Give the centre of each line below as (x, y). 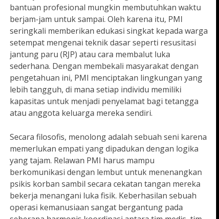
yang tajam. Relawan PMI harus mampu (82, 161)
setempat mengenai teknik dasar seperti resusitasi (103, 43)
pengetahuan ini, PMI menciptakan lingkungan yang (106, 78)
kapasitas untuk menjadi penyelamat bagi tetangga (104, 101)
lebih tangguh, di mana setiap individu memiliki (96, 90)
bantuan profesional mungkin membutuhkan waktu (105, 8)
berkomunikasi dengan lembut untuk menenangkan (106, 172)
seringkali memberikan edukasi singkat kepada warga (109, 31)
